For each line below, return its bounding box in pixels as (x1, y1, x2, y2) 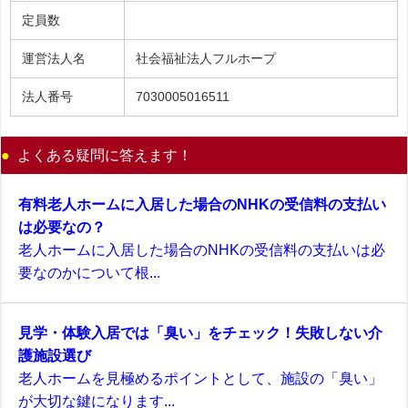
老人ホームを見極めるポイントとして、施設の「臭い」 (18, 370, 382, 385)
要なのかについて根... (18, 264, 160, 280)
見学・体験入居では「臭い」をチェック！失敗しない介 (18, 324, 382, 340)
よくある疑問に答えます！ (17, 147, 192, 162)
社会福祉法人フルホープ (136, 51, 276, 65)
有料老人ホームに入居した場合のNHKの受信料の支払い (18, 196, 386, 211)
